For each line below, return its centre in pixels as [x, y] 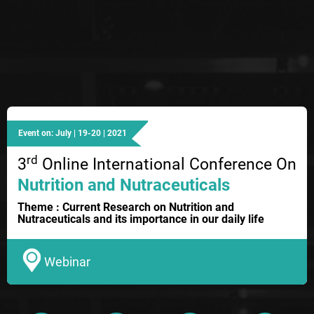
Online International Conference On [167, 165]
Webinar [68, 261]
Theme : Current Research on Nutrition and [126, 207]
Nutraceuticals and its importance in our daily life [141, 219]
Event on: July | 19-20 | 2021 [73, 134]
